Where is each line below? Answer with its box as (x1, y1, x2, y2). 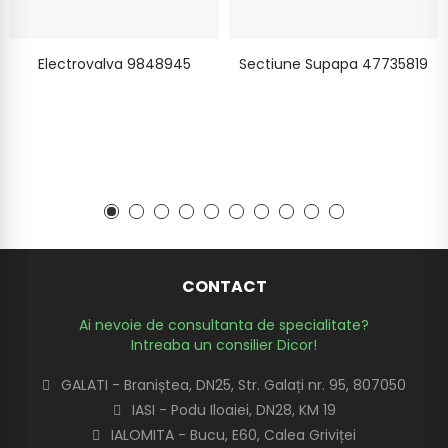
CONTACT (181, 275, 267, 299)
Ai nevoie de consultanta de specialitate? (79, 315, 369, 336)
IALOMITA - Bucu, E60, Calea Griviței (111, 425, 356, 446)
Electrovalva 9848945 (38, 54, 191, 75)
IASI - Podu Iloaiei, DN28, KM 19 (131, 400, 336, 421)
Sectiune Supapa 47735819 (239, 54, 428, 75)
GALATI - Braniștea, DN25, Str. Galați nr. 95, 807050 (61, 375, 406, 396)
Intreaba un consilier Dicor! (131, 335, 317, 356)
